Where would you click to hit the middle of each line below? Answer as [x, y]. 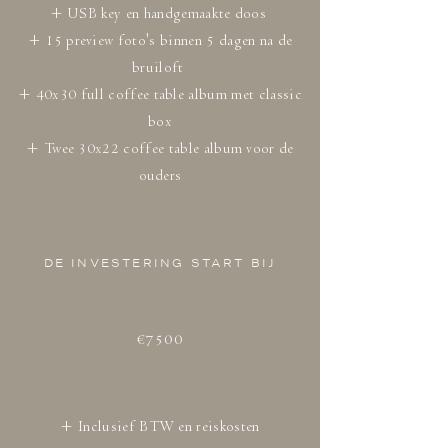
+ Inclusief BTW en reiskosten [160, 426]
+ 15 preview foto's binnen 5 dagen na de [160, 40]
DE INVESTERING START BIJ [160, 263]
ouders [160, 175]
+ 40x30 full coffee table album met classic [160, 94]
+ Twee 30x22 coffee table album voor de [160, 148]
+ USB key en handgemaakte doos [160, 13]
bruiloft [160, 67]
